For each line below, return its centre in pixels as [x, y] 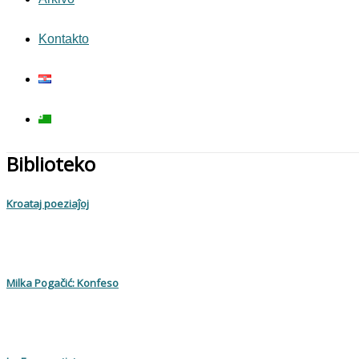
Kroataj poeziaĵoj [48, 204]
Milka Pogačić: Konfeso [63, 282]
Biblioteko [51, 164]
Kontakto [64, 39]
